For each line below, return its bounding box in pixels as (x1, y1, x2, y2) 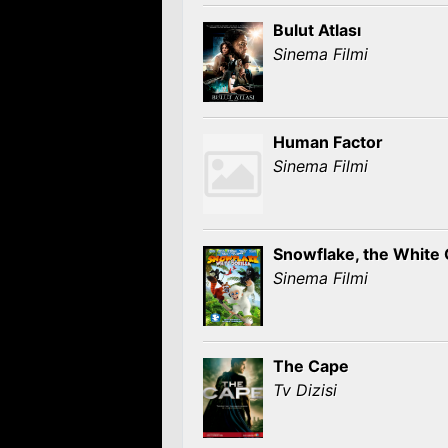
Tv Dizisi (273, 380, 337, 400)
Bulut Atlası (273, 20, 361, 40)
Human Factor (273, 132, 383, 152)
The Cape (273, 356, 349, 376)
